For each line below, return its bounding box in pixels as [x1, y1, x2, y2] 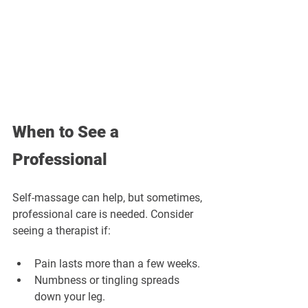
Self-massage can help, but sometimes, [12, 191, 205, 205]
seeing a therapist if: [12, 224, 111, 238]
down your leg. [34, 290, 105, 304]
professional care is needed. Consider [12, 208, 196, 221]
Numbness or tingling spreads [34, 274, 182, 287]
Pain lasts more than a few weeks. [34, 257, 200, 271]
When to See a [12, 122, 123, 142]
